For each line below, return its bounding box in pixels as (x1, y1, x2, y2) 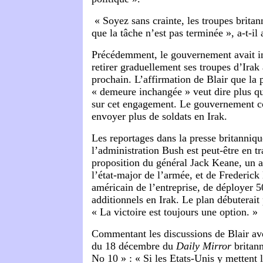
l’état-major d (92, 169, 150, 181)
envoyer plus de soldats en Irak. (92, 110, 227, 123)
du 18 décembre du (92, 240, 176, 252)
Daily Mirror (176, 240, 231, 252)
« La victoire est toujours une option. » (92, 206, 258, 218)
